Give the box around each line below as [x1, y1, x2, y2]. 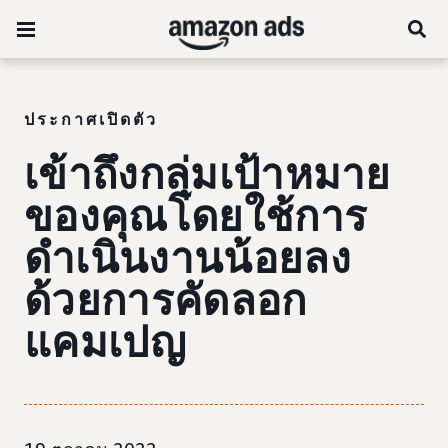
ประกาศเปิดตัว [24, 109, 158, 129]
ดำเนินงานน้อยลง [24, 233, 351, 284]
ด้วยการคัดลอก [24, 275, 307, 326]
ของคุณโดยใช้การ [24, 191, 368, 242]
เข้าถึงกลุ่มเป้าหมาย [24, 149, 391, 200]
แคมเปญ [24, 317, 186, 368]
